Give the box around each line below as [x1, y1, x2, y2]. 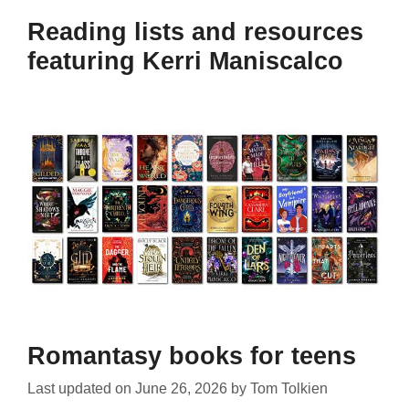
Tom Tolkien [250, 380, 328, 396]
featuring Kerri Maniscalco [27, 47, 343, 75]
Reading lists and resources [27, 17, 363, 46]
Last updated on [27, 380, 135, 396]
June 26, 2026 [135, 380, 227, 396]
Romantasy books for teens [27, 341, 356, 370]
